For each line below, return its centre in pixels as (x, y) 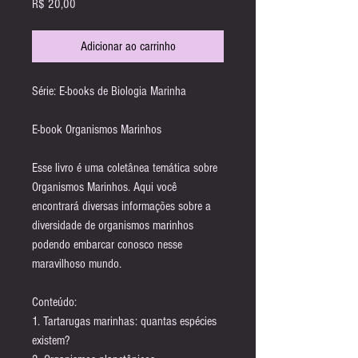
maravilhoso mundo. (77, 264)
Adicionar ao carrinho (128, 46)
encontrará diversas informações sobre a (121, 206)
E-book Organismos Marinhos (97, 129)
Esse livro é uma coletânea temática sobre (125, 168)
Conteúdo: (54, 302)
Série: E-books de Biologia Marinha (109, 91)
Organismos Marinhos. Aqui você (104, 187)
